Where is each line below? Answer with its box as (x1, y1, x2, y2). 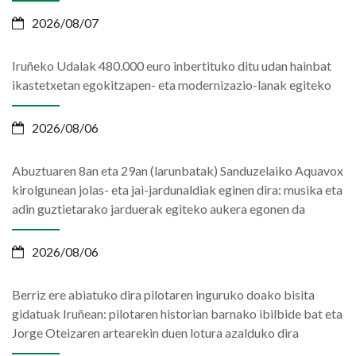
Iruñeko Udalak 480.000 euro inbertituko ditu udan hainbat (12, 57, 331, 73)
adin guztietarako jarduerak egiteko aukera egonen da (12, 200, 305, 216)
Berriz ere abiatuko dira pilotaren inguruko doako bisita (12, 286, 315, 302)
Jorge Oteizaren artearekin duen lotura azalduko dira (12, 324, 299, 340)
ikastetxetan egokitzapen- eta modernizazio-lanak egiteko (12, 76, 331, 92)
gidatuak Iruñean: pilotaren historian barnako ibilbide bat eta (12, 305, 342, 321)
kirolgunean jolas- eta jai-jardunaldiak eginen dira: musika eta (12, 181, 342, 197)
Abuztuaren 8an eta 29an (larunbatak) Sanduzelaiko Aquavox (12, 162, 343, 178)
